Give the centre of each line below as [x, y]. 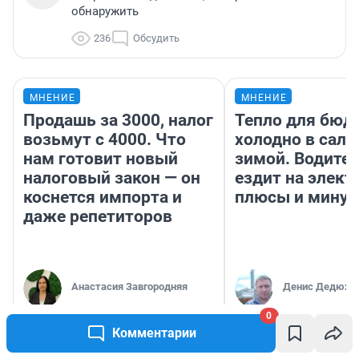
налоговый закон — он [112, 177]
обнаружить [105, 11]
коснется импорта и [103, 197]
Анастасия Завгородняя [129, 286]
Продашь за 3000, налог [118, 120]
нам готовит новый [101, 158]
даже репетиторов [98, 216]
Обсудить [156, 38]
